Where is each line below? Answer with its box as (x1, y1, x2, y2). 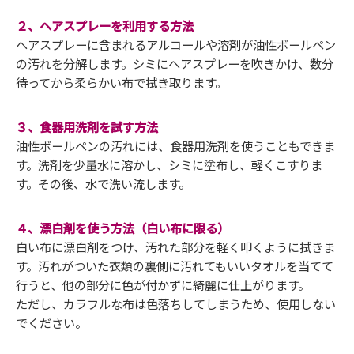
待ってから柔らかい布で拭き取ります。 (16, 73, 227, 91)
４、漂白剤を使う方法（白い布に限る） (16, 218, 229, 236)
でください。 (16, 313, 87, 331)
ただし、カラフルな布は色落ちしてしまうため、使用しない (16, 294, 336, 312)
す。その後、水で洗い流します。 (16, 174, 190, 192)
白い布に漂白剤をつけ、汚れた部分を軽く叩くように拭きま (16, 237, 335, 255)
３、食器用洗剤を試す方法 (16, 117, 158, 135)
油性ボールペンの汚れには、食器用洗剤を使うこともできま (16, 136, 335, 154)
